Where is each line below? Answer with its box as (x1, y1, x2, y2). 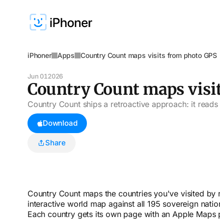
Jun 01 (27, 72, 48, 80)
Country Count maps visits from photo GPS (81, 51, 218, 59)
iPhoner (27, 51, 52, 59)
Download (43, 118, 78, 128)
